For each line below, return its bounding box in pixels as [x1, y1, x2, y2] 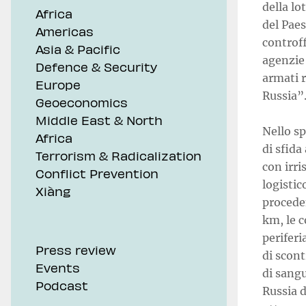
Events [36, 260, 80, 275]
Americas [36, 24, 94, 38]
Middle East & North [36, 113, 163, 127]
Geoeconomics [36, 95, 128, 109]
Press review [36, 242, 116, 257]
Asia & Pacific [36, 42, 120, 56]
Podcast [36, 278, 88, 292]
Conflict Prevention [36, 166, 158, 180]
